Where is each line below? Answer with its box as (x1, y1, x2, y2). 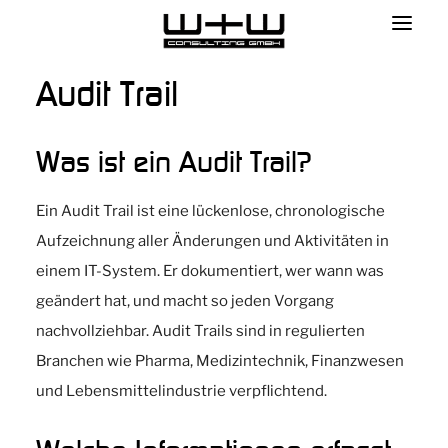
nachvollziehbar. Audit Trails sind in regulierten (36, 322, 365, 340)
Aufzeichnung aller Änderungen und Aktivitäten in (36, 232, 389, 250)
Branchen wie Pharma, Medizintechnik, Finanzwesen (36, 352, 404, 370)
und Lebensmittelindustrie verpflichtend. (36, 382, 327, 400)
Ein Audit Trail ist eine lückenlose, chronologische (36, 202, 385, 220)
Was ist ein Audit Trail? (36, 143, 312, 179)
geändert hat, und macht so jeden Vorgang (36, 292, 334, 310)
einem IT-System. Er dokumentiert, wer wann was (36, 262, 384, 280)
